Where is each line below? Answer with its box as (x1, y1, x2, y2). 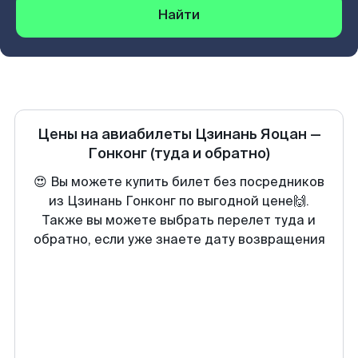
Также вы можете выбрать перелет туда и (42, 212, 316, 229)
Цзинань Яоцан (194, 125, 307, 144)
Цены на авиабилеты (37, 125, 195, 144)
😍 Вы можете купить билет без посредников (34, 173, 324, 190)
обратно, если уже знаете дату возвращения (33, 231, 325, 248)
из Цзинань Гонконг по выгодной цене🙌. (49, 193, 309, 209)
